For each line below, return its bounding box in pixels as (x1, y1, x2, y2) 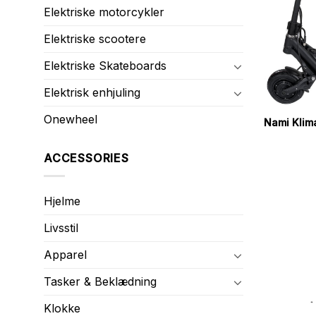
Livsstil (44, 221, 78, 235)
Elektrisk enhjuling (44, 85, 140, 100)
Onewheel (44, 112, 97, 127)
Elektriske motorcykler (44, 5, 164, 20)
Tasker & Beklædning (44, 274, 157, 288)
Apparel (44, 248, 87, 262)
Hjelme (44, 194, 80, 208)
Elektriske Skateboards (44, 59, 166, 73)
